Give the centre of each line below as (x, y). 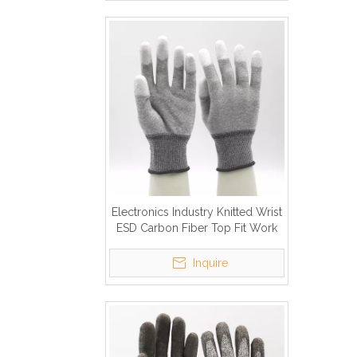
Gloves (197, 244)
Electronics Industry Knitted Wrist (197, 212)
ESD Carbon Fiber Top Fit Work (197, 228)
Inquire (210, 263)
